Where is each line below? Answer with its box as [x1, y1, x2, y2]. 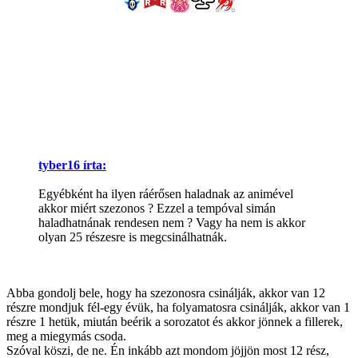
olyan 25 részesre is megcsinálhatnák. [38, 229, 227, 244]
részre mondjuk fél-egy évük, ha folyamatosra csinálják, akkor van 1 [6, 300, 350, 314]
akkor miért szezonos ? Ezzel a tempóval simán [38, 201, 276, 215]
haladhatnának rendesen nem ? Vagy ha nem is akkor [38, 215, 305, 229]
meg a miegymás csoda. [6, 328, 126, 343]
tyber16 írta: [38, 157, 106, 172]
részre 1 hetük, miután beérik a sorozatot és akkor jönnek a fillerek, [6, 314, 343, 328]
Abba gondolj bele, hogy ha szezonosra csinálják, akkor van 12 [6, 285, 325, 300]
